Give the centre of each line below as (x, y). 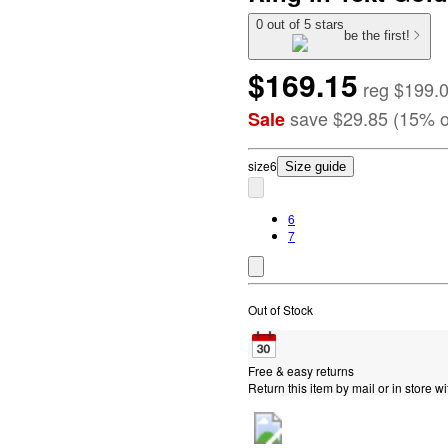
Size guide (315, 166)
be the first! (377, 36)
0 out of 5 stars (300, 24)
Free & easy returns (301, 370)
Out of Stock (280, 309)
